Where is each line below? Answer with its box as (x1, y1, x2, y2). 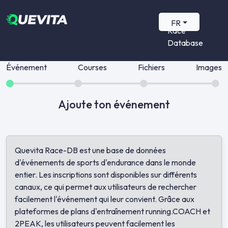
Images (196, 62, 222, 72)
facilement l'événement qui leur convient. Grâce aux (15, 194, 194, 204)
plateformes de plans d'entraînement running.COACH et (15, 206, 210, 216)
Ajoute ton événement (58, 97, 170, 111)
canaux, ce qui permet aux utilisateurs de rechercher (15, 182, 196, 192)
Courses (78, 62, 107, 72)
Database (167, 38, 203, 48)
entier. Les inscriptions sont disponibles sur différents (15, 169, 197, 180)
